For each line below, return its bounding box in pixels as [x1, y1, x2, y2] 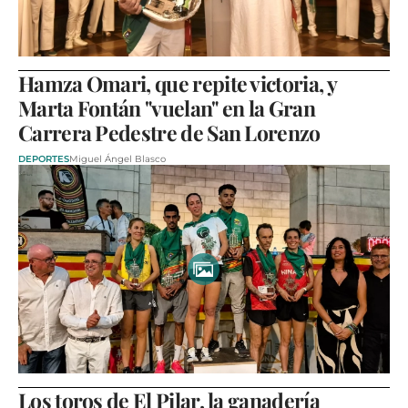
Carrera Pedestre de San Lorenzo [18, 117, 321, 147]
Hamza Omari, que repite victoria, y [18, 68, 337, 97]
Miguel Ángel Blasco [69, 152, 166, 165]
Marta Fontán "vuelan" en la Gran [18, 93, 315, 122]
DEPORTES [18, 152, 69, 165]
